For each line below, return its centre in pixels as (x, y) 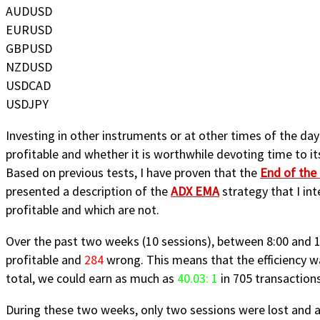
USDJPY (27, 104)
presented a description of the (88, 191)
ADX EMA (195, 191)
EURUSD (29, 30)
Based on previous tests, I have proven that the (133, 173)
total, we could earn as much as (91, 279)
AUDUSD (29, 11)
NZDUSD (29, 67)
